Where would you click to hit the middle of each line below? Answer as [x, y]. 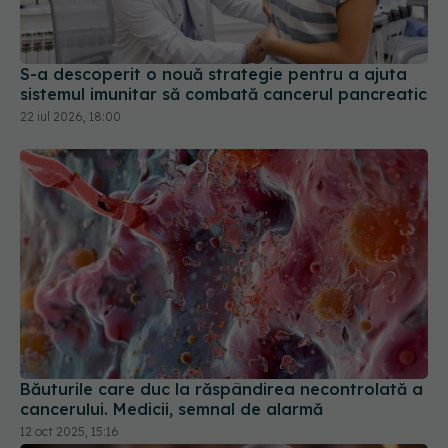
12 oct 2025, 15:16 [69, 382]
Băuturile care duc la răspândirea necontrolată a [221, 339]
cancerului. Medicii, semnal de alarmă [171, 359]
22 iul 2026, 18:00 [70, 68]
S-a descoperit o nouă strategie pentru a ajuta [213, 25]
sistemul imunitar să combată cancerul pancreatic [223, 45]
